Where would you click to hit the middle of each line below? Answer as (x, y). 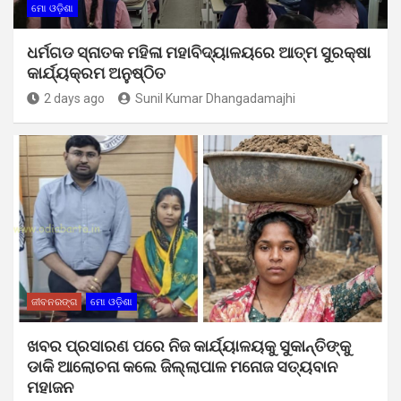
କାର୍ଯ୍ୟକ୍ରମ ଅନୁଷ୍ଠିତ (96, 73)
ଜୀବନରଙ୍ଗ (54, 302)
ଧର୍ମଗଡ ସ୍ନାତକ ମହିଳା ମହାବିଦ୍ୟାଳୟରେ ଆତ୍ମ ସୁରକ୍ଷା (199, 52)
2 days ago (74, 98)
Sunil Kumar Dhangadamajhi (215, 98)
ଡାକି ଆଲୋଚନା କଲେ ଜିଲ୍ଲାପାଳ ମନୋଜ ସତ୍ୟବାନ (182, 366)
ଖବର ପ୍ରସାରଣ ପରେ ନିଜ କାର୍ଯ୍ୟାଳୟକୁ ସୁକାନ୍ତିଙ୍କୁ (189, 346)
